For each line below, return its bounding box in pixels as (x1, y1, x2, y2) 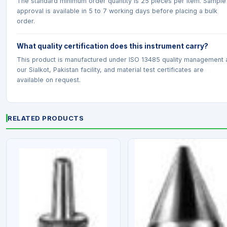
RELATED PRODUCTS (8, 114, 84, 122)
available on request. (17, 76, 81, 84)
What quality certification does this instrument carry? (17, 42, 208, 50)
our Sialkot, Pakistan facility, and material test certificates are (17, 66, 204, 73)
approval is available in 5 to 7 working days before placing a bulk (17, 7, 217, 15)
